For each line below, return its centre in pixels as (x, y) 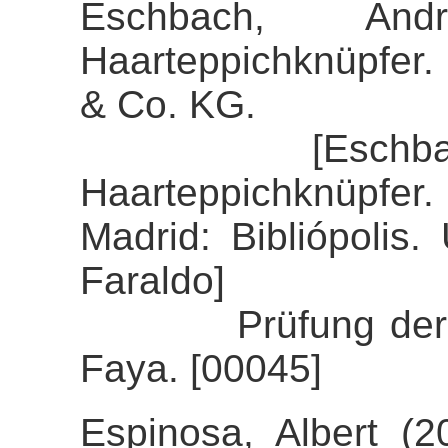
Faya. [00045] (201, 369)
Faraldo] (152, 281)
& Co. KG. (168, 105)
